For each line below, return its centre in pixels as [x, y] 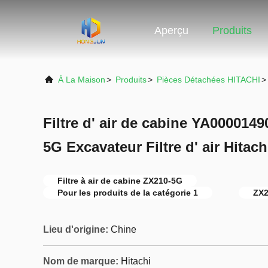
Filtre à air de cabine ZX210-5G [120, 181]
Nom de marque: [81, 261]
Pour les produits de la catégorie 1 [128, 193]
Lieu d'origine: [76, 229]
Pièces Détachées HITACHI [208, 80]
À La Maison [82, 80]
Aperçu [171, 31]
